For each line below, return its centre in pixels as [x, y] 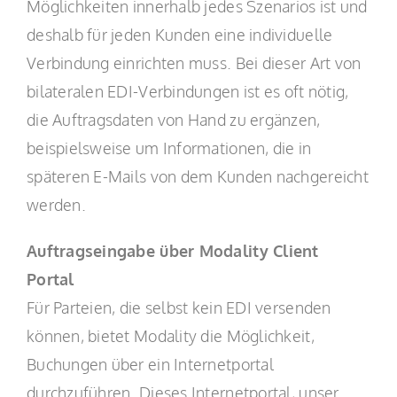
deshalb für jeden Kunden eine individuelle [179, 35]
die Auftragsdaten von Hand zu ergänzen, [173, 120]
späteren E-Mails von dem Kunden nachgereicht [197, 176]
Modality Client [259, 251]
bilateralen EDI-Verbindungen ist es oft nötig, [187, 91]
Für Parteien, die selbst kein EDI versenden [179, 307]
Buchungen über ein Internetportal [150, 364]
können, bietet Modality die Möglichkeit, [170, 336]
